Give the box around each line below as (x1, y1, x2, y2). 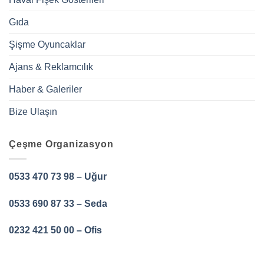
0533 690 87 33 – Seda (9, 198, 107, 209)
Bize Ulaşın (9, 107, 57, 117)
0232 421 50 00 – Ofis (9, 225, 102, 236)
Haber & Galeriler (9, 84, 82, 95)
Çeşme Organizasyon (9, 139, 114, 150)
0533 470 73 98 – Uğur (9, 171, 107, 181)
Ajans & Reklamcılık (9, 62, 93, 72)
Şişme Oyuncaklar (9, 39, 85, 50)
